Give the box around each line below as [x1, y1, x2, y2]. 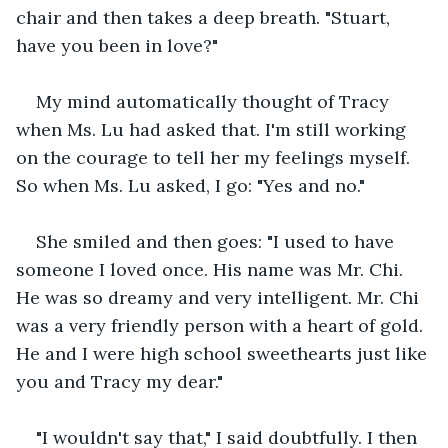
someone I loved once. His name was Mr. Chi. [16, 257, 408, 281]
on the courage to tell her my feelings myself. [16, 145, 415, 169]
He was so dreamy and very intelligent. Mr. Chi [16, 285, 424, 309]
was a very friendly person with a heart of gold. [16, 313, 428, 337]
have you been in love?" [16, 33, 218, 57]
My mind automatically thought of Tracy [36, 89, 394, 113]
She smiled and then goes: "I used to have [36, 229, 399, 253]
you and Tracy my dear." [16, 369, 223, 393]
